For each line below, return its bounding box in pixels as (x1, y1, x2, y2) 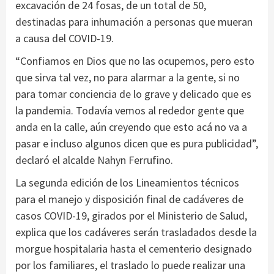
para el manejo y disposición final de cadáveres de (15, 192, 243, 207)
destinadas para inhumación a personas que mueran (15, 15, 253, 29)
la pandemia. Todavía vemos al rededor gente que (15, 103, 244, 118)
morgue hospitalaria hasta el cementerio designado (15, 242, 252, 256)
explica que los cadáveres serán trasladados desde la (15, 225, 257, 240)
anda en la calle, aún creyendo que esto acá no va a (15, 120, 247, 135)
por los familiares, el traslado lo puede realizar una (15, 258, 245, 273)
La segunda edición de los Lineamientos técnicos (15, 176, 239, 190)
